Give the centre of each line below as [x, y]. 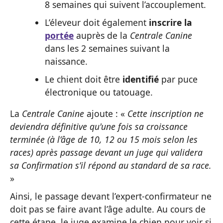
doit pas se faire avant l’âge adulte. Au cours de [108, 209]
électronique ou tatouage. [99, 92]
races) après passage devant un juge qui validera [106, 153]
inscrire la [170, 22]
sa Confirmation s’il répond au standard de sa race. [111, 166]
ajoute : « [106, 114]
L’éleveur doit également [97, 22]
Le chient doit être [84, 79]
